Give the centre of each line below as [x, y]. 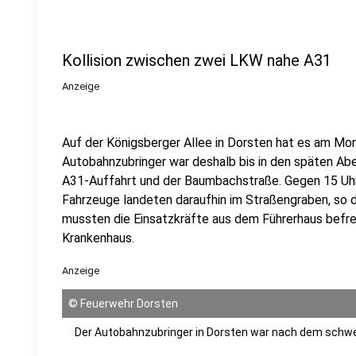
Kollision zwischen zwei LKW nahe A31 [197, 60]
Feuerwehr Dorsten [129, 304]
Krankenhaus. [98, 238]
